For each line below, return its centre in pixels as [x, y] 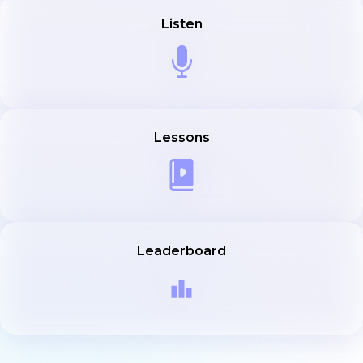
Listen [181, 24]
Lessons [181, 137]
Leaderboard [181, 250]
